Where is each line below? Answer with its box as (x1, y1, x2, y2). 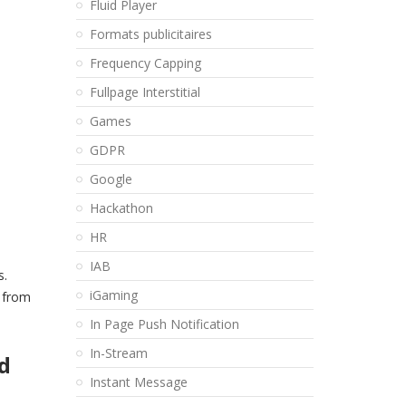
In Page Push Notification (89, 315, 239, 333)
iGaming (89, 286, 138, 304)
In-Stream (89, 344, 148, 362)
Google (89, 170, 132, 188)
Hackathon (89, 199, 153, 217)
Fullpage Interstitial (89, 83, 200, 101)
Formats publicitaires (89, 25, 212, 43)
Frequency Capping (89, 54, 201, 72)
